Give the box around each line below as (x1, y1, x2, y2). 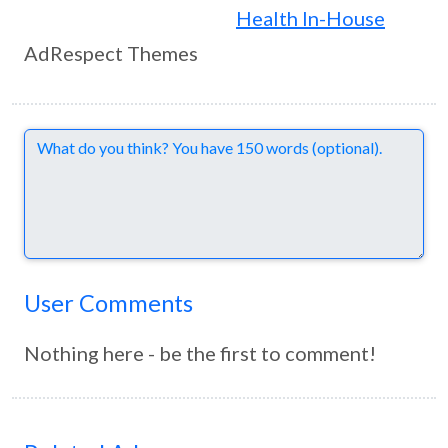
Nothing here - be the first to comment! (24, 341, 376, 365)
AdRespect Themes (24, 41, 198, 65)
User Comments (24, 289, 193, 317)
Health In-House (236, 6, 385, 30)
